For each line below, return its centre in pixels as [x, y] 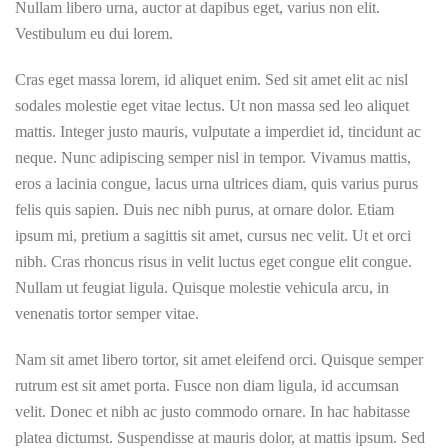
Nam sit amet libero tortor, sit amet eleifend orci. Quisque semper [219, 359]
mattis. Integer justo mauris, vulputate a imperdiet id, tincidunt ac [218, 131]
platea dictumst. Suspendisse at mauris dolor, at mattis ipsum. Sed [220, 437]
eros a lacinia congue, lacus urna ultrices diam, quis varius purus [216, 183]
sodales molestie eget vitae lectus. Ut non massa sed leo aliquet [212, 105]
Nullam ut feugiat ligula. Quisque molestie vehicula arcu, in [202, 287]
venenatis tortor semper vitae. [107, 313]
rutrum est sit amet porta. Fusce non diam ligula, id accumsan [207, 385]
